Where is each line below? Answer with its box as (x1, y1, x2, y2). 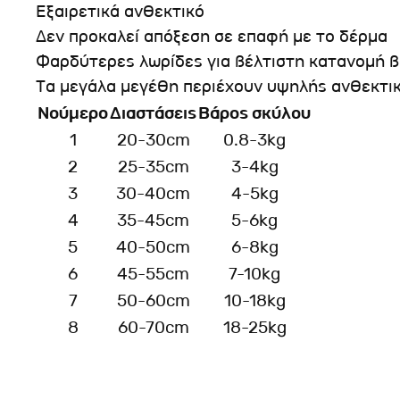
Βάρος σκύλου (198, 102, 311, 124)
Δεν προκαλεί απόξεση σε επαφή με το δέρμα (36, 25, 387, 47)
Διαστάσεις (110, 102, 196, 124)
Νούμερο (37, 102, 108, 124)
